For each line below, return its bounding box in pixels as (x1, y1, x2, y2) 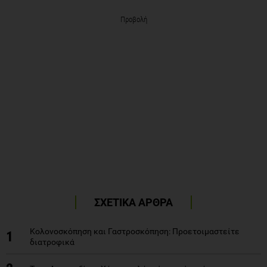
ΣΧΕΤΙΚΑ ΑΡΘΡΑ (94, 195, 173, 209)
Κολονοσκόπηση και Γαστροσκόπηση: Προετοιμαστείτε (30, 226, 240, 236)
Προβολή (120, 14, 147, 24)
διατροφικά (30, 237, 74, 247)
